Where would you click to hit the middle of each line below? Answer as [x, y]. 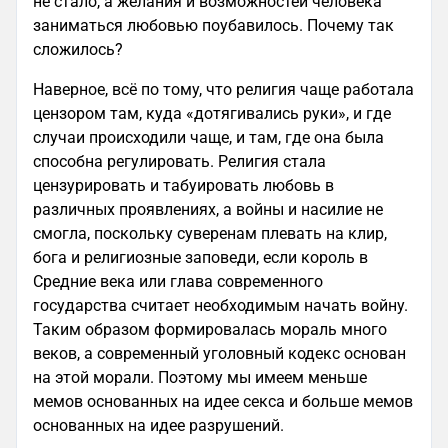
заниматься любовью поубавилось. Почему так [213, 25]
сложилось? [78, 49]
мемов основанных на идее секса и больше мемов [223, 401]
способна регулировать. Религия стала [179, 161]
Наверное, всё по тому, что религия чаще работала [223, 89]
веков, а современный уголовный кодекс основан [219, 353]
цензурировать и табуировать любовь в [183, 185]
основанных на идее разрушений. [158, 425]
